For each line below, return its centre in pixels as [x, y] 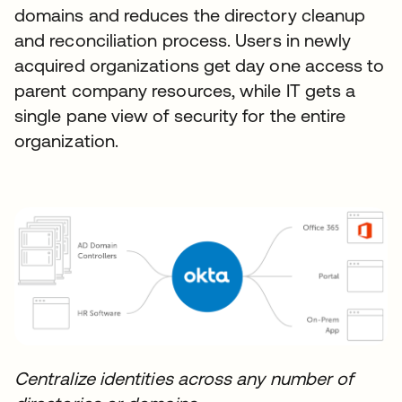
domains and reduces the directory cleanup [190, 14]
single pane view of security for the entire [180, 115]
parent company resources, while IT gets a [185, 90]
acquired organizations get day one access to [200, 65]
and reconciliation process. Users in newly [183, 39]
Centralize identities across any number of [184, 378]
